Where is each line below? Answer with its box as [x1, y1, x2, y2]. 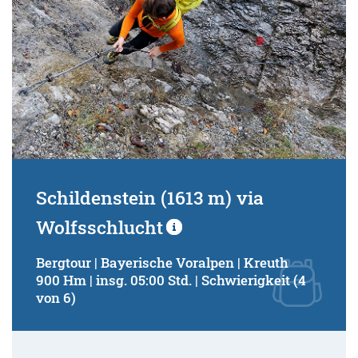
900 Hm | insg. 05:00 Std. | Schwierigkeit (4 [36, 271, 306, 288]
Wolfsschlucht [36, 214, 163, 239]
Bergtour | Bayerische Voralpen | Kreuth [36, 253, 288, 271]
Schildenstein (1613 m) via [36, 185, 264, 209]
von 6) [36, 288, 76, 306]
